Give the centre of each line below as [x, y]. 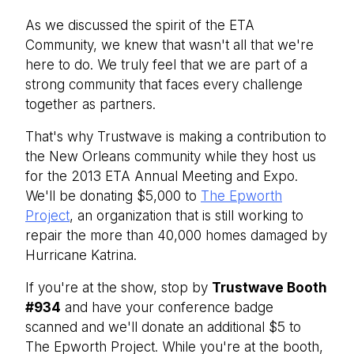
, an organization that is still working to [186, 216]
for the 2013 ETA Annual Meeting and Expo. [162, 176]
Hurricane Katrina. [81, 255]
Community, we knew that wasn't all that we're [169, 45]
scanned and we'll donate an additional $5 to [163, 327]
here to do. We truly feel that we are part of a [166, 65]
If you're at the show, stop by [117, 288]
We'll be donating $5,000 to [111, 196]
